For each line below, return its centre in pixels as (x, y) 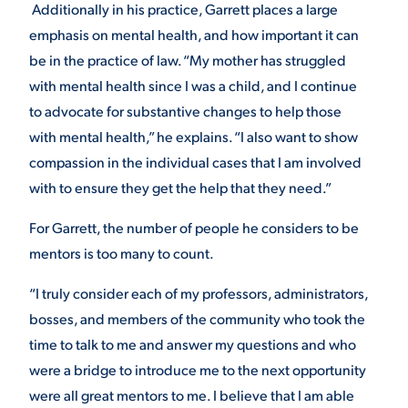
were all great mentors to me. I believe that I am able (192, 395)
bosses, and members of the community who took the (197, 318)
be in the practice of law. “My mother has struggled (188, 60)
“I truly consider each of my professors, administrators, (199, 293)
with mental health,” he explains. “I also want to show (194, 136)
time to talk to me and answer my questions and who (193, 344)
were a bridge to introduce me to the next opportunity (198, 369)
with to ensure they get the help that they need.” (180, 187)
